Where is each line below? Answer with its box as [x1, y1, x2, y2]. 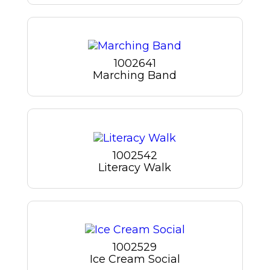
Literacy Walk [98, 160, 172, 174]
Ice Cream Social [89, 252, 180, 266]
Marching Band [93, 69, 177, 83]
